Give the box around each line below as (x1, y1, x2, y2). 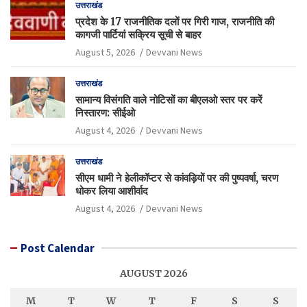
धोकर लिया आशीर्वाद (75, 184, 148, 197)
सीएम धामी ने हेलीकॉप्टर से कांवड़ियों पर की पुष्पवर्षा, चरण (75, 171, 278, 184)
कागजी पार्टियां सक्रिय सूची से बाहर (75, 27, 201, 41)
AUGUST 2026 (119, 267, 188, 280)
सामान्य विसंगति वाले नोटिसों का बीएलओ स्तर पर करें (75, 93, 262, 106)
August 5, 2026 (75, 45, 135, 58)
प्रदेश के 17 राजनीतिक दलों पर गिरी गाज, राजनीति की (75, 14, 274, 28)
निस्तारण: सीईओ (75, 106, 135, 119)
